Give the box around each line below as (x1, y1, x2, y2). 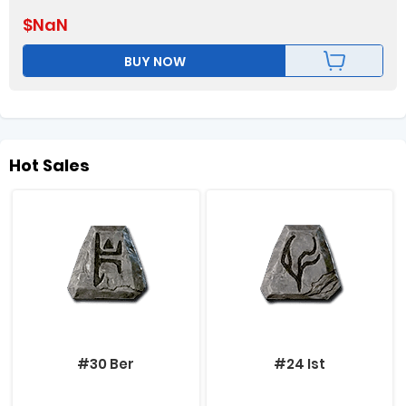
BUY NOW (123, 53, 186, 71)
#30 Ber (77, 354, 135, 373)
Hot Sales (9, 154, 90, 177)
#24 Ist (274, 354, 326, 373)
